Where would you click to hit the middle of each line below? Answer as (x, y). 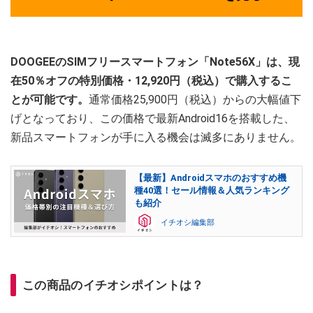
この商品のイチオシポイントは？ (113, 285)
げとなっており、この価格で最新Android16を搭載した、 (153, 118)
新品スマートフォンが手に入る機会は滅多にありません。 (156, 137)
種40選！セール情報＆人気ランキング (212, 190)
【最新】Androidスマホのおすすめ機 (210, 177)
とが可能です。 (50, 99)
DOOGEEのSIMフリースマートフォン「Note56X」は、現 (155, 61)
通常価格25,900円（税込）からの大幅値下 (195, 99)
